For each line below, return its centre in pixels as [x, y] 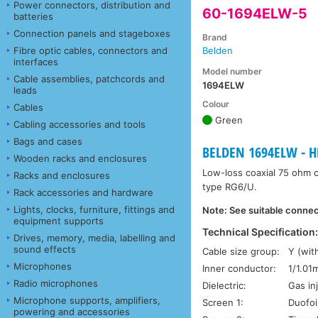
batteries [33, 16]
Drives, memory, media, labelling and [94, 237]
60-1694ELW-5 [255, 14]
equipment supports [59, 220]
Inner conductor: [240, 268]
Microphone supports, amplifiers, [87, 300]
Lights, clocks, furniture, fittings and [94, 209]
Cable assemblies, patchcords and [89, 78]
